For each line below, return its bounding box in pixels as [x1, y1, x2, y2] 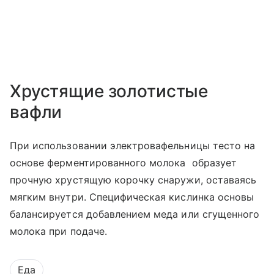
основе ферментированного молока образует [10, 157, 237, 169]
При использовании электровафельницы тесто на [10, 139, 256, 152]
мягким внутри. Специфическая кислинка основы [10, 191, 254, 204]
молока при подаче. [10, 225, 107, 238]
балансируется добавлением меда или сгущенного [10, 208, 260, 221]
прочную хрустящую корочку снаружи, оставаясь [10, 174, 257, 187]
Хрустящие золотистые [10, 81, 209, 102]
